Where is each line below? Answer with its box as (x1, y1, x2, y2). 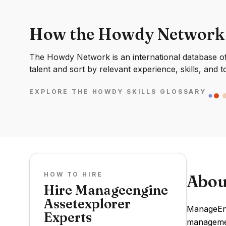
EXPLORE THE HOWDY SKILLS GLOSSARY (29, 88, 207, 96)
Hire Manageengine (44, 182, 168, 198)
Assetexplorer (44, 196, 131, 212)
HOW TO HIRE (44, 171, 103, 178)
